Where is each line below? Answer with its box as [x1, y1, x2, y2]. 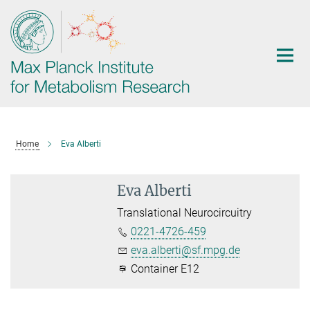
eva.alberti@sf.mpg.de [131, 244, 241, 257]
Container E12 [128, 262, 200, 275]
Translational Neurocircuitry [117, 206, 253, 219]
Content [3, 25, 42, 38]
